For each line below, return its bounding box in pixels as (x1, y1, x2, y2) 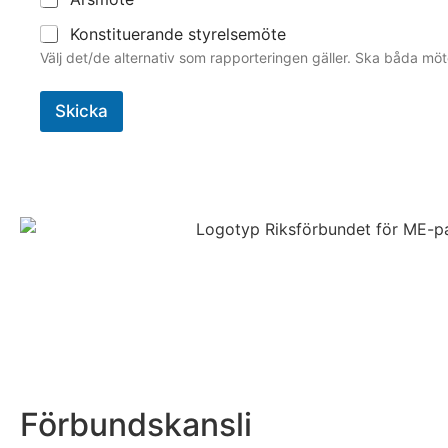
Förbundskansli (20, 405, 252, 445)
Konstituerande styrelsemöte (70, 23, 286, 44)
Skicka (55, 100, 108, 121)
